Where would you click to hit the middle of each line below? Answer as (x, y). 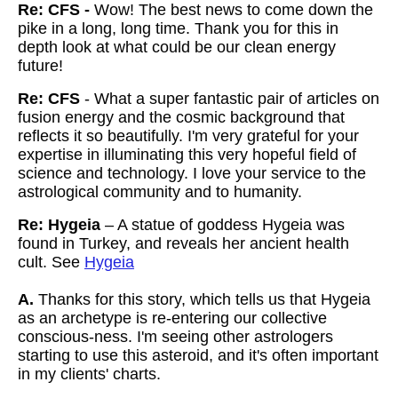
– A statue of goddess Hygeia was (225, 225)
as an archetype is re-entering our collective (172, 318)
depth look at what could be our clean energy (177, 47)
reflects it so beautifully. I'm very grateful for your (188, 136)
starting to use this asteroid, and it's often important (198, 355)
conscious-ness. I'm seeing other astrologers (175, 337)
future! (40, 66)
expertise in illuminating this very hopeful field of (187, 155)
